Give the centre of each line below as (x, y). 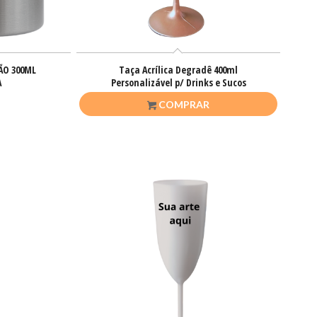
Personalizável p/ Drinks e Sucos (178, 82)
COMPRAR (183, 104)
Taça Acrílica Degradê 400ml (179, 69)
